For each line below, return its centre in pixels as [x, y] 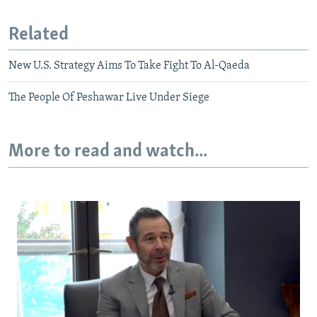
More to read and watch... [108, 152]
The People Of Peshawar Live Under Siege [109, 98]
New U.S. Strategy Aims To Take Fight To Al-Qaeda [129, 66]
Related [39, 35]
